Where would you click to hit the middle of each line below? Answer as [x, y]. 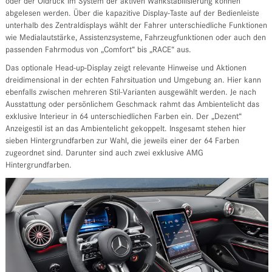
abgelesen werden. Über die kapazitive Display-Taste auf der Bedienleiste [132, 14]
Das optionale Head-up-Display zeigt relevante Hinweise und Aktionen [126, 69]
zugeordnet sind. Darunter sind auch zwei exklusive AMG [104, 154]
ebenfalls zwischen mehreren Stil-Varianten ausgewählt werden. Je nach [131, 93]
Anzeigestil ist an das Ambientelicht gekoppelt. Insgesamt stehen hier [125, 130]
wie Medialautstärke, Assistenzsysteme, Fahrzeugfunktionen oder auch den [135, 39]
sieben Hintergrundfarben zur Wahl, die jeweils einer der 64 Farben [122, 142]
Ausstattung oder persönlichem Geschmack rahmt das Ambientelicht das [132, 105]
